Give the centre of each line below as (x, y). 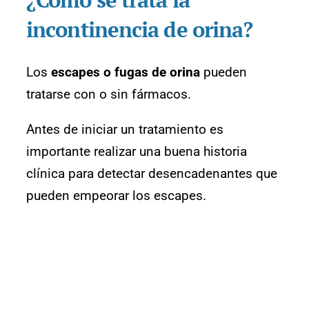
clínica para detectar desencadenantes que (152, 174)
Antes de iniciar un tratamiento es (125, 130)
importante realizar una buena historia (137, 152)
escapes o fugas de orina (126, 72)
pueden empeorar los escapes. (116, 196)
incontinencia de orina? (142, 30)
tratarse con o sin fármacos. (109, 94)
